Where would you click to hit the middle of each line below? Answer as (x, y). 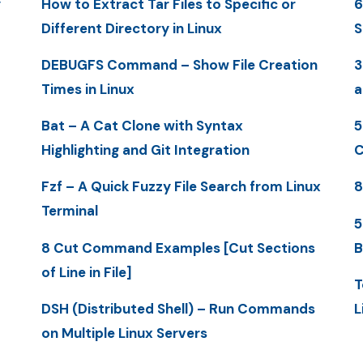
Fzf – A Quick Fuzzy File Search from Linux (181, 187)
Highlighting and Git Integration (145, 150)
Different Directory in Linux (131, 28)
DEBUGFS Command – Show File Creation (179, 64)
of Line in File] (86, 272)
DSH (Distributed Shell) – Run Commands (178, 308)
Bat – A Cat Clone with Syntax (142, 126)
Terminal (69, 211)
